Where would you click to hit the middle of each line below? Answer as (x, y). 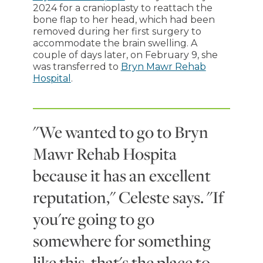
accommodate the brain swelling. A (115, 43)
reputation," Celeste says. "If (128, 197)
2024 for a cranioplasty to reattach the (122, 8)
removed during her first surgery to (117, 31)
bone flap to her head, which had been (124, 20)
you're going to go (93, 219)
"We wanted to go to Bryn (120, 132)
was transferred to (77, 67)
